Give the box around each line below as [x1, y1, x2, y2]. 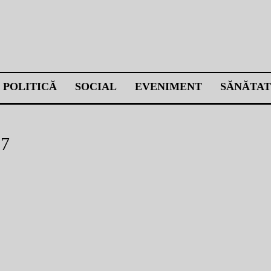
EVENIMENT [135, 80, 202, 93]
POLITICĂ [3, 80, 57, 93]
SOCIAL [75, 80, 117, 93]
